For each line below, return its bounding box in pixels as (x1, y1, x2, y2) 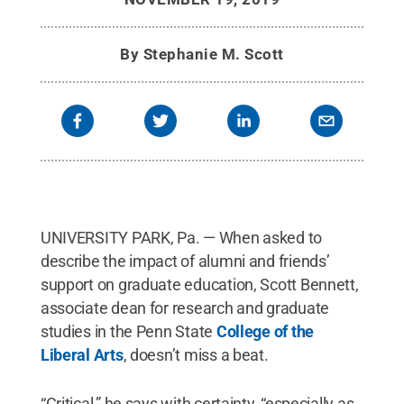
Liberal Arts (40, 345, 124, 364)
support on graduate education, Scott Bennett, (40, 275, 359, 294)
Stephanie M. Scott (142, 45, 284, 63)
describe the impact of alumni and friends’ (40, 252, 330, 271)
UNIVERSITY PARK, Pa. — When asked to (40, 228, 323, 247)
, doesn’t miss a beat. (123, 345, 269, 364)
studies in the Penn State (40, 322, 216, 341)
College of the (216, 322, 315, 341)
